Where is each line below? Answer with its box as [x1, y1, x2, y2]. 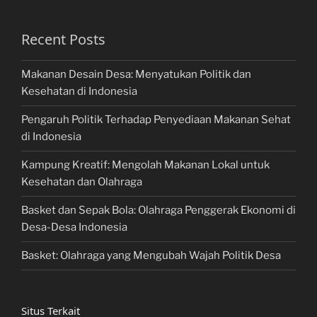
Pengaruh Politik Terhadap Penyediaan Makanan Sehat [21, 113, 291, 127]
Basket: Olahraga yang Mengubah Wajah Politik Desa [21, 249, 281, 263]
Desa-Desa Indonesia [21, 221, 127, 234]
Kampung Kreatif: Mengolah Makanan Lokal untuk [21, 158, 270, 172]
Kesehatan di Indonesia [21, 85, 137, 98]
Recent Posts [21, 29, 105, 49]
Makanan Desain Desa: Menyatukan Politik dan [21, 68, 251, 81]
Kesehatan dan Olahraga [21, 175, 142, 189]
